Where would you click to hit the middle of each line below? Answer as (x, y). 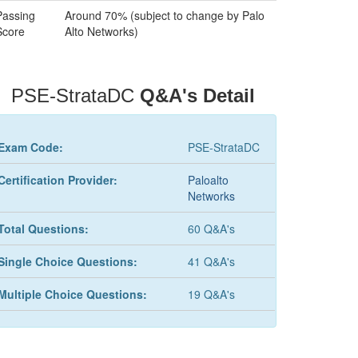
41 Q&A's (211, 261)
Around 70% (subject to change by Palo (165, 15)
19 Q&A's (211, 294)
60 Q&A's (211, 229)
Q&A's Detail (197, 95)
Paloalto (208, 180)
